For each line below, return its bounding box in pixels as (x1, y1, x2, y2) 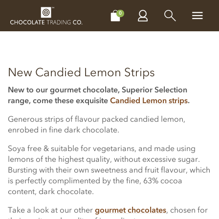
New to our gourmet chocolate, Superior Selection (8, 85, 187, 94)
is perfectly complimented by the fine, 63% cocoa (8, 175, 182, 185)
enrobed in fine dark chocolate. (8, 125, 119, 134)
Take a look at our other (8, 205, 95, 215)
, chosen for (166, 205, 208, 215)
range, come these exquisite (8, 95, 110, 105)
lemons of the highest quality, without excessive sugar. (8, 154, 200, 164)
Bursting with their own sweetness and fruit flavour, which (8, 165, 210, 175)
